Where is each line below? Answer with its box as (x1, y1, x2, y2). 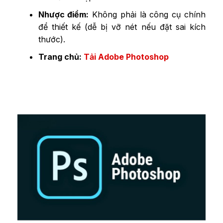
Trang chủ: (38, 51, 84, 62)
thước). (38, 34, 65, 44)
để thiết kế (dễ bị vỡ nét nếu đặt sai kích (38, 21, 206, 32)
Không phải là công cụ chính (89, 9, 206, 19)
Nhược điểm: (38, 9, 89, 19)
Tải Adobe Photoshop (83, 51, 169, 62)
